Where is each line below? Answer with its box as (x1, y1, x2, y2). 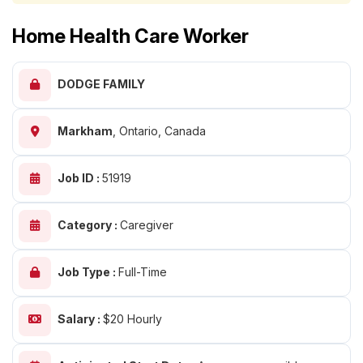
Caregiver (120, 218, 173, 232)
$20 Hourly (103, 312, 162, 326)
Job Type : (58, 265, 118, 279)
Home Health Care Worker (12, 24, 249, 48)
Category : (58, 218, 120, 232)
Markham (58, 124, 113, 138)
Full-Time (118, 265, 167, 279)
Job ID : (58, 171, 102, 185)
